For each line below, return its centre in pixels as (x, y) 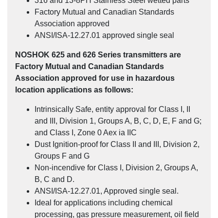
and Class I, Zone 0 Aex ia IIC (86, 132)
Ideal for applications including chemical (104, 202)
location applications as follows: (74, 90)
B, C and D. (54, 179)
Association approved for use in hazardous (95, 78)
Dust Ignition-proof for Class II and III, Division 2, (117, 144)
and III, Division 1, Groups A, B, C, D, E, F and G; (118, 121)
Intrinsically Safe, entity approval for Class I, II (112, 109)
